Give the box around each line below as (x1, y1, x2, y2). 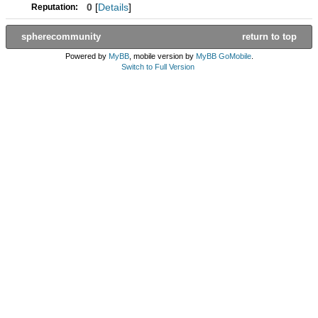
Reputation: (31, 2, 78, 12)
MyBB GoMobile (195, 52, 251, 60)
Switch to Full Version (121, 62, 194, 71)
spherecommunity (18, 31, 101, 42)
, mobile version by (128, 52, 196, 60)
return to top (242, 31, 300, 42)
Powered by (65, 52, 109, 60)
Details (98, 1, 128, 13)
